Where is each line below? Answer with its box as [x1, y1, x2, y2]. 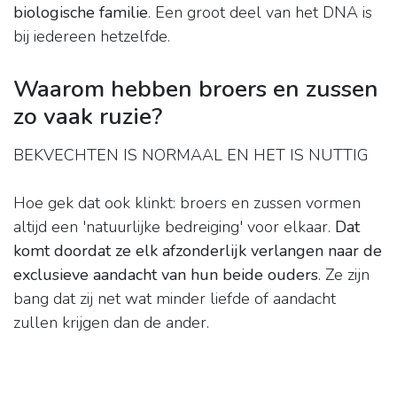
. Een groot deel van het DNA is [148, 2, 372, 24]
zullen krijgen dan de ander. [13, 312, 209, 334]
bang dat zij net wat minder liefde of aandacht [13, 288, 336, 310]
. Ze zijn [318, 264, 370, 286]
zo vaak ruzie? [13, 100, 162, 133]
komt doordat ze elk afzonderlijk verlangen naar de [13, 240, 382, 262]
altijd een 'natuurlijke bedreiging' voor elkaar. [13, 216, 335, 238]
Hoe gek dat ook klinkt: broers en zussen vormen [13, 192, 361, 214]
